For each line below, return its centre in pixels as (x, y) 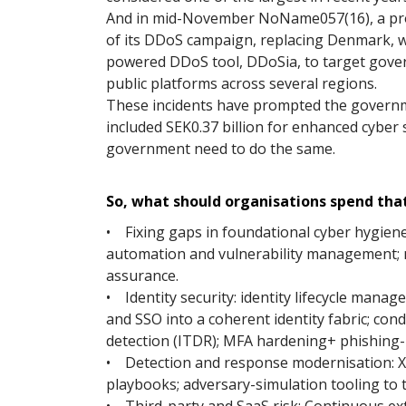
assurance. (142, 275)
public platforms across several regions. (243, 83)
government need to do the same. (222, 149)
